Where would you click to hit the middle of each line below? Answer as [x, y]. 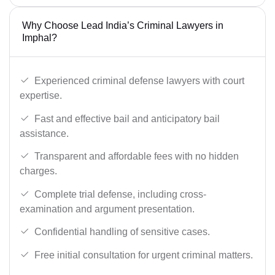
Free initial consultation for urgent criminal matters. [144, 255]
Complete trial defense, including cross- [120, 194]
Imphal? [40, 38]
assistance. [44, 133]
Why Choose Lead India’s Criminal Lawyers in [123, 26]
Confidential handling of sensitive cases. [122, 232]
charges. [38, 171]
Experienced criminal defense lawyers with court [139, 80]
